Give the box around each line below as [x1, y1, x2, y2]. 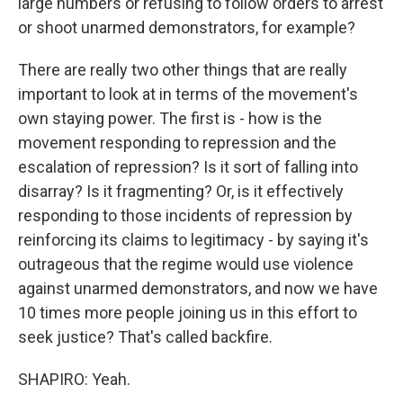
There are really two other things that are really [18, 60, 347, 79]
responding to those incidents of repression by [18, 206, 353, 225]
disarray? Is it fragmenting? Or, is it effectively [18, 182, 344, 201]
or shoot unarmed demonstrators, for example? [18, 18, 355, 37]
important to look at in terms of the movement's [18, 85, 358, 103]
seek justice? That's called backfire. [18, 327, 273, 346]
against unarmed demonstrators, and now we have [18, 279, 378, 298]
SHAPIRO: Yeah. [18, 370, 130, 389]
